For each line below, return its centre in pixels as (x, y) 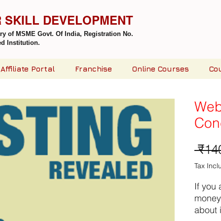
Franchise (93, 69)
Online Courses (161, 69)
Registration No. (109, 34)
